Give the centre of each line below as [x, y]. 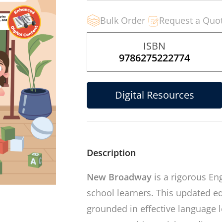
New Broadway [119, 177]
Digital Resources [154, 95]
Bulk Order [122, 20]
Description [111, 153]
